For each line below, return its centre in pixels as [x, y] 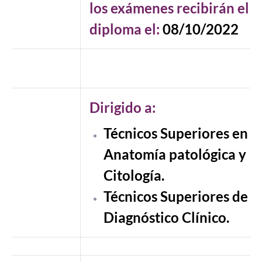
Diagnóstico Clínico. [166, 217]
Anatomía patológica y [175, 154]
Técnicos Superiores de [176, 196]
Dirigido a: [123, 107]
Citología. [134, 175]
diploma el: [126, 29]
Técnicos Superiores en [176, 133]
